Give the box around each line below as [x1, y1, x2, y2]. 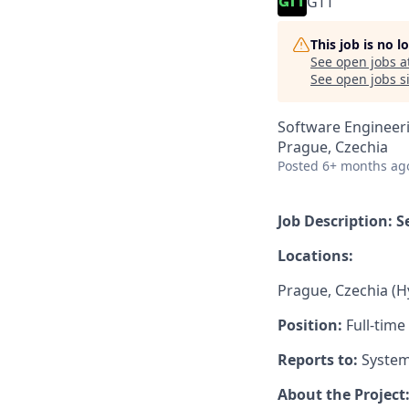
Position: [278, 315, 342, 335]
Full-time [342, 315, 405, 335]
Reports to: [278, 350, 358, 370]
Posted [278, 157, 319, 174]
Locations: [278, 246, 353, 266]
